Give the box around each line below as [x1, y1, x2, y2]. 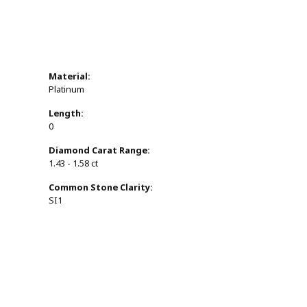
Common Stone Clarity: [49, 181, 153, 195]
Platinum [49, 83, 84, 97]
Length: [49, 107, 84, 121]
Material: [49, 70, 90, 84]
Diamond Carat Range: [49, 144, 150, 158]
